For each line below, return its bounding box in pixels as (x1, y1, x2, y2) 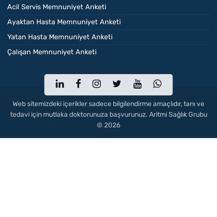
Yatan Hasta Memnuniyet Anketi (7, 33, 112, 42)
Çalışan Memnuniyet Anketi (7, 48, 96, 57)
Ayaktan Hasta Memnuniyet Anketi (7, 18, 121, 27)
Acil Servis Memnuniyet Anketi (7, 3, 106, 12)
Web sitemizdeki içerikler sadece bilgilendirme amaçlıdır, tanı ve (13, 100, 204, 108)
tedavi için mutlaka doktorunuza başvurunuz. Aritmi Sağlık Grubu (10, 110, 207, 119)
